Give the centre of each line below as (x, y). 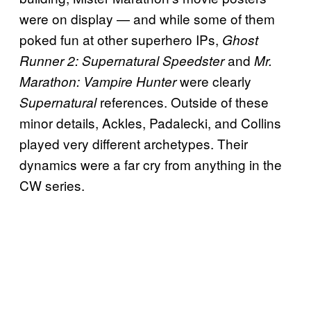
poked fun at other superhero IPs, (121, 40)
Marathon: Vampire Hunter (98, 82)
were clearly (214, 81)
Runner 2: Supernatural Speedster (122, 61)
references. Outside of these (183, 102)
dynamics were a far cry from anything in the (151, 165)
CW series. (52, 185)
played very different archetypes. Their (134, 144)
